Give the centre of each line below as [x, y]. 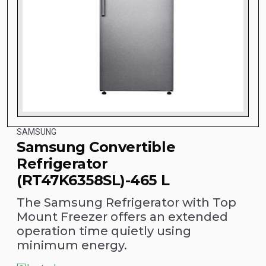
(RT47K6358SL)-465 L [93, 180]
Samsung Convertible [96, 147]
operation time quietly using [104, 231]
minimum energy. [72, 245]
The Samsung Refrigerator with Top [126, 202]
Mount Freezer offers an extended [122, 216]
